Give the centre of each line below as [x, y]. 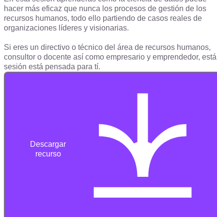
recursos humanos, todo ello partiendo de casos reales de [103, 18]
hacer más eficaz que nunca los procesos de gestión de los [105, 9]
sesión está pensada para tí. [52, 67]
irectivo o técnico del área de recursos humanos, [128, 47]
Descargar [48, 144]
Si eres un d [24, 47]
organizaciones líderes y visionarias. [66, 28]
